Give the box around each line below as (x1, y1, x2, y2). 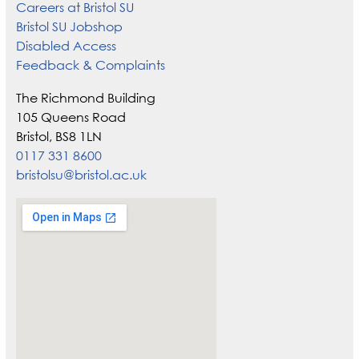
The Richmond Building (15, 89, 155, 106)
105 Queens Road (15, 108, 126, 125)
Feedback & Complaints (15, 56, 165, 73)
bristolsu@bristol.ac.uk (15, 166, 147, 183)
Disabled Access (15, 37, 116, 54)
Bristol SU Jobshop (15, 18, 123, 34)
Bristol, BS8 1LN (15, 127, 102, 144)
